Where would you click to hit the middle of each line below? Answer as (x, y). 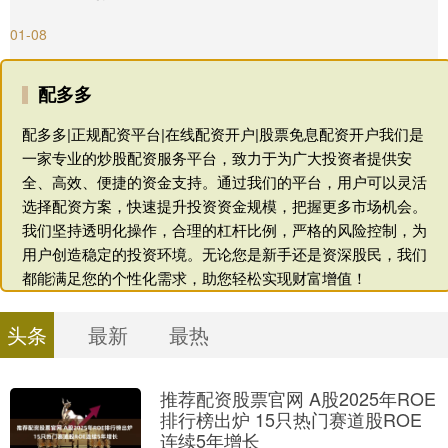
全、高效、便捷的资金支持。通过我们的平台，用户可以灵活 (224, 181)
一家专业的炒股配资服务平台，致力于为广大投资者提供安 (217, 157)
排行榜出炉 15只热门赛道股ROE (290, 418)
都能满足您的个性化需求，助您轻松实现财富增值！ (194, 277)
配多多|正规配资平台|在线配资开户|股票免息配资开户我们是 (223, 133)
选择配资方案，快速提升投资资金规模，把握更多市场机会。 (224, 205)
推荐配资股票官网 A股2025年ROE (297, 397)
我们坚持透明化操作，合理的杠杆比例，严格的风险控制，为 (224, 229)
